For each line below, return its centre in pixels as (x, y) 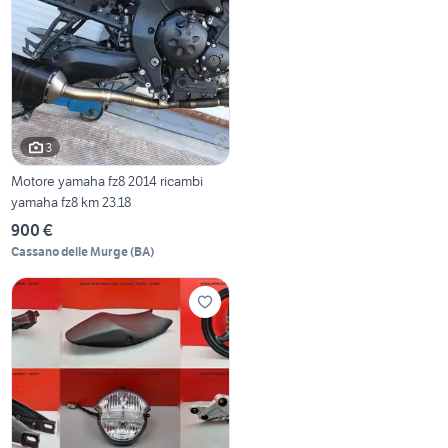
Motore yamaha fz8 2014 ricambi (107, 181)
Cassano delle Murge (70, 252)
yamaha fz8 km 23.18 (71, 202)
